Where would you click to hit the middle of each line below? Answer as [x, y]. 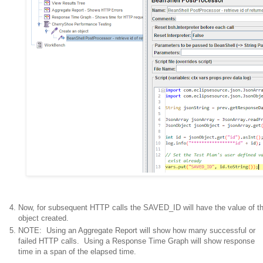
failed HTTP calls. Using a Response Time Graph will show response [136, 241]
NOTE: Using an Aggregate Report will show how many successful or [137, 231]
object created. [43, 218]
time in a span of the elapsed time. [77, 252]
